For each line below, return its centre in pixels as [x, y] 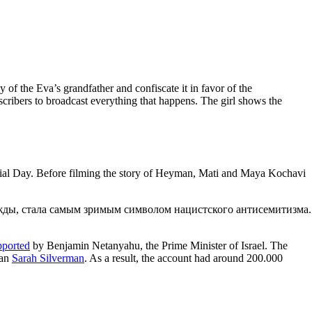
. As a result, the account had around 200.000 [184, 258]
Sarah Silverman [48, 258]
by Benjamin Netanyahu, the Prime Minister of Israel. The [159, 245]
